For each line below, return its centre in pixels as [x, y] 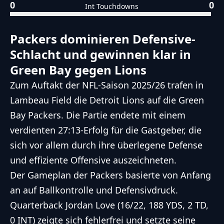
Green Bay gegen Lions [78, 70]
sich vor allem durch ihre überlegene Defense [106, 145]
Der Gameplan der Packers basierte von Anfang [110, 175]
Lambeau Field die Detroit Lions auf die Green [107, 100]
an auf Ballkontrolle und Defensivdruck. [94, 190]
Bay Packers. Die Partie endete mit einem [98, 115]
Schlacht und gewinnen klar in [100, 54]
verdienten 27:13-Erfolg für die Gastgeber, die [106, 130]
